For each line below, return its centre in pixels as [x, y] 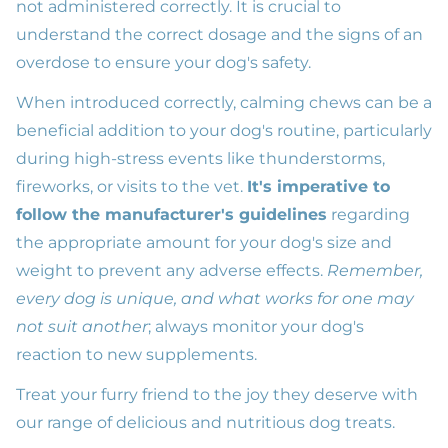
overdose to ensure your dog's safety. [163, 62]
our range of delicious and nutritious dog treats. [205, 422]
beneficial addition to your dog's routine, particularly [224, 130]
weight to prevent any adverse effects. [171, 270]
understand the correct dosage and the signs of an [219, 34]
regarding [368, 214]
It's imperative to [318, 186]
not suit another [82, 326]
